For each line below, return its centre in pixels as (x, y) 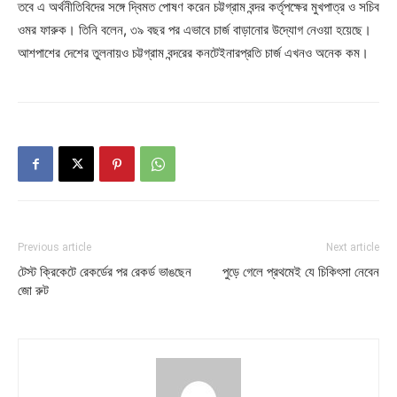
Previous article (54, 248)
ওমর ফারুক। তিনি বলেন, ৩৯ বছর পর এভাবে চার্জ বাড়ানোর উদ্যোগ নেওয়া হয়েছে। (195, 30)
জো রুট (33, 291)
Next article (353, 248)
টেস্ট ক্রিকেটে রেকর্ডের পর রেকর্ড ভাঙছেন (105, 272)
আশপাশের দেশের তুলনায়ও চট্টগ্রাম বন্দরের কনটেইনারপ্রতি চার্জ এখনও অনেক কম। (193, 53)
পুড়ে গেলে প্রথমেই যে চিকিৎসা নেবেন (301, 272)
